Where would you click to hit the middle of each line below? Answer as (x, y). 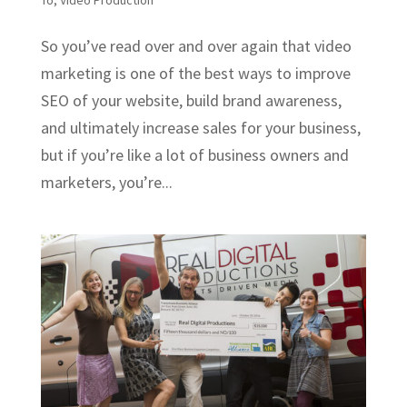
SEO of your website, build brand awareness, (191, 101)
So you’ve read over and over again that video (196, 46)
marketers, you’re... (106, 183)
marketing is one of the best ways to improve (195, 74)
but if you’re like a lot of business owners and (194, 155)
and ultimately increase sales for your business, (200, 128)
